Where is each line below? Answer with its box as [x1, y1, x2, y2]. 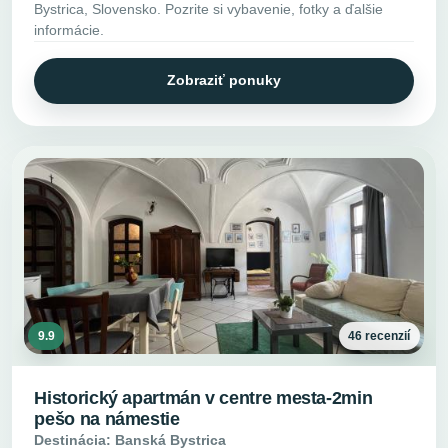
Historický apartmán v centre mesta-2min [34, 388, 373, 409]
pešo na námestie [34, 409, 180, 430]
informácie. [34, 21, 105, 38]
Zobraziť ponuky [167, 72, 281, 89]
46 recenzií [348, 328, 411, 343]
